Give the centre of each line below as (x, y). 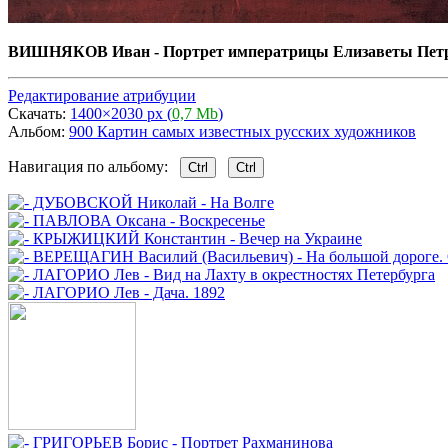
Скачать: (39, 113)
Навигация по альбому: (94, 166)
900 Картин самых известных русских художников (242, 131)
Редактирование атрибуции (102, 95)
